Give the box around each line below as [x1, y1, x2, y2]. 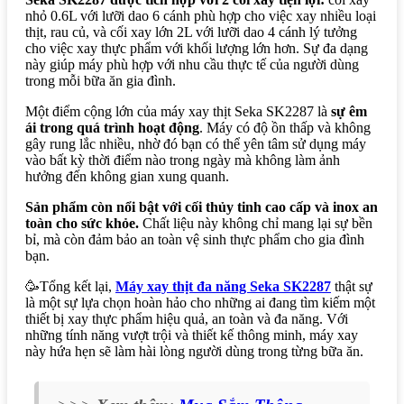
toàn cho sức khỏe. [25, 215, 139, 231]
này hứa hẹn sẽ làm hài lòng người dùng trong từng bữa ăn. [25, 343, 363, 359]
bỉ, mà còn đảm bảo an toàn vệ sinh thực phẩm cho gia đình [25, 231, 364, 247]
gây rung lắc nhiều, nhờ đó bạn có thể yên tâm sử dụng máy [25, 135, 366, 151]
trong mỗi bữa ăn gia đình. [25, 72, 176, 88]
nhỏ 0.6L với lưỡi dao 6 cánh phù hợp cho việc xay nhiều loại [25, 7, 376, 23]
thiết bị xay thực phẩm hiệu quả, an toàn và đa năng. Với [25, 310, 348, 326]
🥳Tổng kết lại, [25, 278, 115, 294]
